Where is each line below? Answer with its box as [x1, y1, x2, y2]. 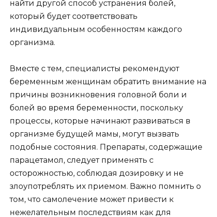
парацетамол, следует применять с [10, 155, 154, 165]
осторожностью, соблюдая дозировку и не [10, 169, 184, 178]
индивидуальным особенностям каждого [10, 25, 182, 34]
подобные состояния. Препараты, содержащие [10, 142, 202, 152]
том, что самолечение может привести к [10, 195, 174, 204]
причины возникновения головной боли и [10, 90, 187, 100]
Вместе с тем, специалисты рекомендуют [10, 64, 179, 74]
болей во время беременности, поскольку [10, 103, 183, 113]
